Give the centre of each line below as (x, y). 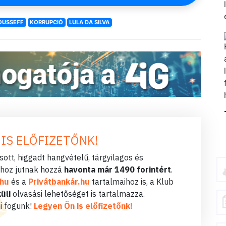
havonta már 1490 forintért (118, 169)
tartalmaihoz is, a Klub (131, 181)
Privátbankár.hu (59, 181)
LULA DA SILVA (90, 22)
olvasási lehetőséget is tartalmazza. (78, 193)
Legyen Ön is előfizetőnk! (83, 206)
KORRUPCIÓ (47, 22)
